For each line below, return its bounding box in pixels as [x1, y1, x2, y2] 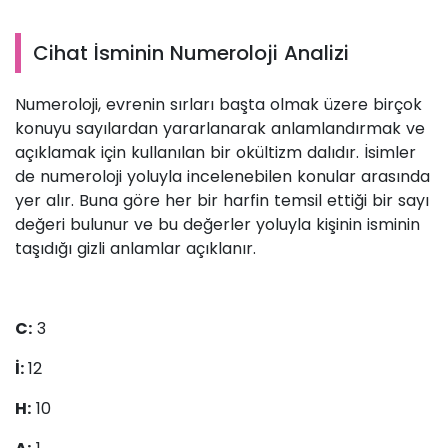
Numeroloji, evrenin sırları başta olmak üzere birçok [15, 93, 422, 117]
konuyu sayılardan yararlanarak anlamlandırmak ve [15, 117, 425, 141]
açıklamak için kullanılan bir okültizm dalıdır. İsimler [15, 141, 416, 165]
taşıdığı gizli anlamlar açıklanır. [15, 237, 256, 261]
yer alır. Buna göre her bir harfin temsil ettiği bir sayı [15, 189, 429, 213]
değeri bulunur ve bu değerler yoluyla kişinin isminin [15, 213, 420, 237]
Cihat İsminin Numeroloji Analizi [33, 39, 349, 68]
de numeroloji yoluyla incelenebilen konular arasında [15, 165, 430, 189]
